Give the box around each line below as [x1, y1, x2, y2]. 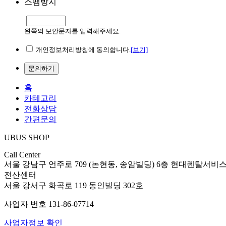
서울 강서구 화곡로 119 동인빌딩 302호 [4, 181, 143, 190]
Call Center [4, 150, 40, 159]
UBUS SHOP [4, 133, 49, 142]
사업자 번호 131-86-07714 [4, 199, 94, 208]
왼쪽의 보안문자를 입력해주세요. [24, 27, 121, 35]
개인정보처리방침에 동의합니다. [36, 45, 131, 53]
